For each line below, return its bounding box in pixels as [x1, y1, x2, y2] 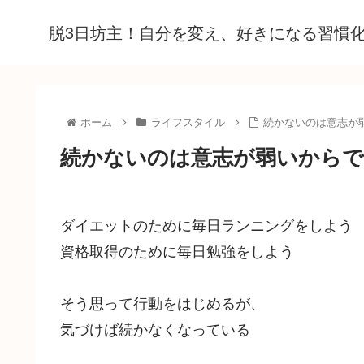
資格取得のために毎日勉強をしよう [60, 240, 294, 261]
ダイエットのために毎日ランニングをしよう [60, 214, 353, 235]
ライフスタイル [150, 114, 225, 129]
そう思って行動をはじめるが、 [60, 292, 265, 313]
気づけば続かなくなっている [60, 318, 250, 339]
